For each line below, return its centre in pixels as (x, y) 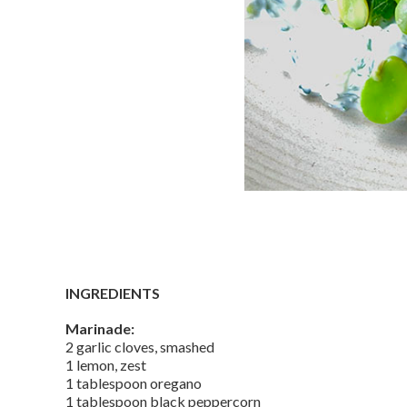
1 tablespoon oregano (134, 383)
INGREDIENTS (113, 293)
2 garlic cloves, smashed (140, 347)
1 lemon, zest (106, 365)
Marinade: (100, 328)
